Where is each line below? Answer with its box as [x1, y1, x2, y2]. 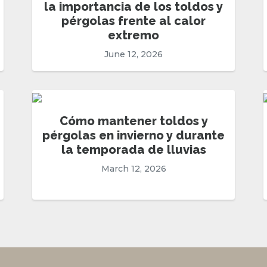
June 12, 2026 [104, 49, 163, 60]
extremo [108, 28, 159, 43]
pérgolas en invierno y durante [42, 128, 225, 143]
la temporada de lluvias [61, 142, 206, 157]
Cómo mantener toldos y [59, 114, 208, 129]
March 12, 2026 [101, 163, 166, 175]
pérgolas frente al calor [61, 14, 206, 29]
